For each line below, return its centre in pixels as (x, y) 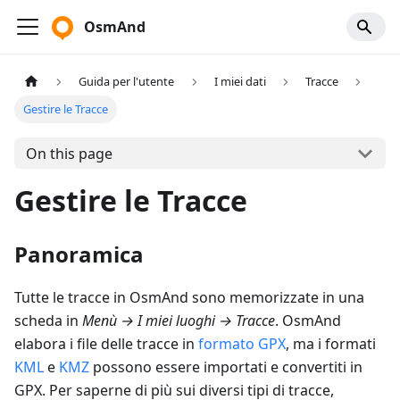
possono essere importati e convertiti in (226, 367)
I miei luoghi (176, 321)
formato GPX (242, 344)
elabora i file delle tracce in (106, 344)
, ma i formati (331, 344)
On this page (69, 153)
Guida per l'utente (127, 82)
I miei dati (240, 82)
